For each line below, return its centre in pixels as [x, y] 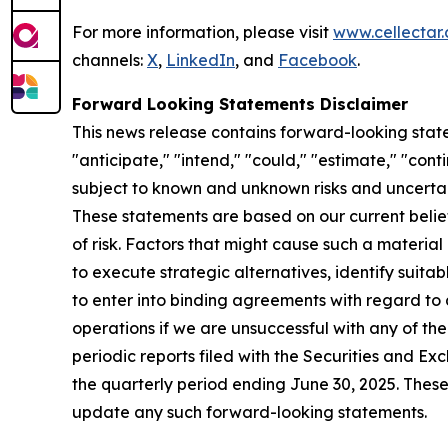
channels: [109, 60]
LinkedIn [200, 60]
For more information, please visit [202, 32]
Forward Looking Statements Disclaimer [240, 104]
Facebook [317, 60]
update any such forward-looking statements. [249, 412]
